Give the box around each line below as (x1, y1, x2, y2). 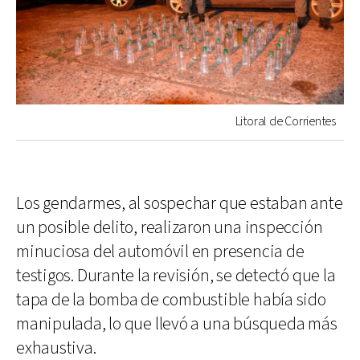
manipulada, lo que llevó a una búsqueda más (16, 312, 337, 336)
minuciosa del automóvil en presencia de (16, 239, 305, 264)
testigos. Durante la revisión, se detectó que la (16, 264, 336, 288)
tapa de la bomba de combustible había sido (16, 288, 326, 312)
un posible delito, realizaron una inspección (16, 215, 323, 239)
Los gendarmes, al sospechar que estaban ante (16, 191, 343, 215)
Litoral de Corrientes (235, 112, 336, 130)
